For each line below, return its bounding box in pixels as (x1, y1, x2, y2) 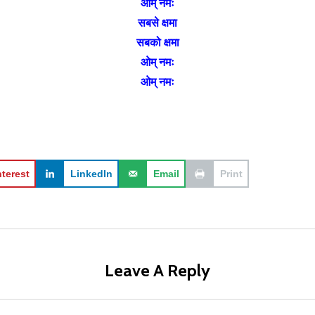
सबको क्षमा (136, 35, 179, 49)
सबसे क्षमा (138, 15, 177, 30)
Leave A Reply (105, 259, 210, 281)
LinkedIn (70, 167, 112, 179)
